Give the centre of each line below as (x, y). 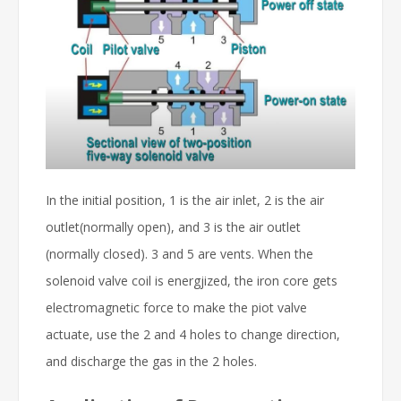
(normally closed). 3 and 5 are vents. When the (179, 253)
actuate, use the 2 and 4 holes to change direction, (193, 334)
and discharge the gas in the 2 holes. (151, 361)
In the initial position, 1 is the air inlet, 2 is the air (185, 200)
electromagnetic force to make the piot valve (176, 307)
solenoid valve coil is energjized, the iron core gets (192, 280)
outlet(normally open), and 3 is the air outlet (173, 226)
